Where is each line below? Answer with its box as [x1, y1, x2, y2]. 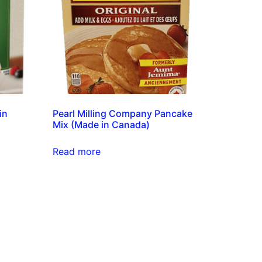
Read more [53, 146, 101, 158]
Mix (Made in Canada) [53, 119, 150, 131]
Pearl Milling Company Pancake [53, 108, 193, 120]
